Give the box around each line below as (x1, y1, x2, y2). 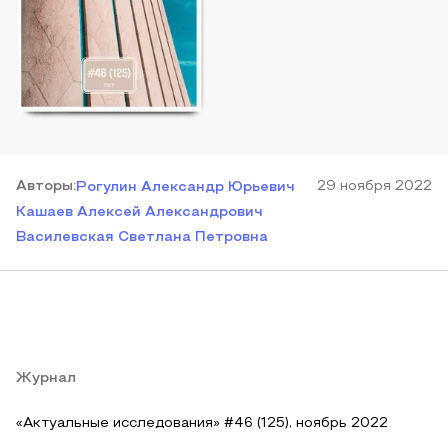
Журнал (16, 372, 76, 385)
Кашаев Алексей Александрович (16, 206, 263, 219)
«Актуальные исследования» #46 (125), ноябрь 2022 (16, 417, 388, 430)
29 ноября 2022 (317, 180, 432, 193)
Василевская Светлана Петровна (16, 231, 268, 244)
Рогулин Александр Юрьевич (76, 181, 295, 194)
